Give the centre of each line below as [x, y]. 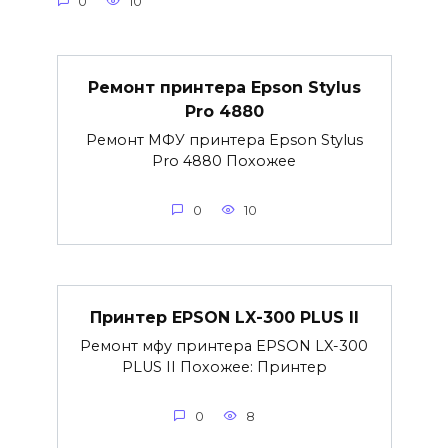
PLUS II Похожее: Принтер [224, 366]
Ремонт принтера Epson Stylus [224, 87]
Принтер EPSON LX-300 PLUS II [224, 317]
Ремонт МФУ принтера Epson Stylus [224, 139]
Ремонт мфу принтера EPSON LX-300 [224, 345]
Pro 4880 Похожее [224, 160]
